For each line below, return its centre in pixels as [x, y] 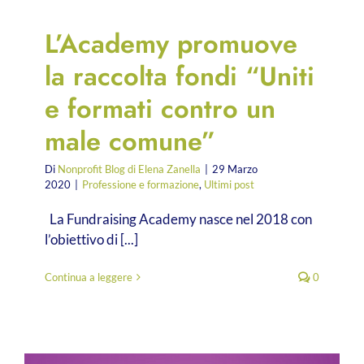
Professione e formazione [141, 184]
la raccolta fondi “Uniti [180, 76]
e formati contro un [160, 108]
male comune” [130, 141]
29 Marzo [235, 169]
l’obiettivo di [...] [91, 239]
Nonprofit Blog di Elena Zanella [129, 169]
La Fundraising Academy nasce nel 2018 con [178, 219]
